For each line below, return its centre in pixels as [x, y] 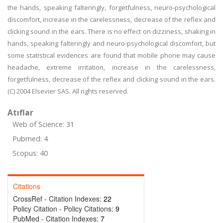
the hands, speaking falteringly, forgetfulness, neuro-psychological [111, 7]
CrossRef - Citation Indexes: [58, 199]
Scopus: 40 [30, 153]
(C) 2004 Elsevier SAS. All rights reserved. [68, 91]
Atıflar [20, 112]
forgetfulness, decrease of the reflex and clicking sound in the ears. [111, 79]
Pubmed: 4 [30, 139]
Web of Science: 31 [43, 124]
